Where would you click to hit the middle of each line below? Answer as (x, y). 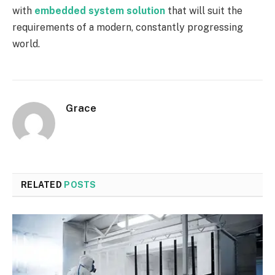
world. (26, 44)
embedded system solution (100, 10)
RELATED (43, 184)
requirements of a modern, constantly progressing (128, 27)
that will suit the (204, 10)
